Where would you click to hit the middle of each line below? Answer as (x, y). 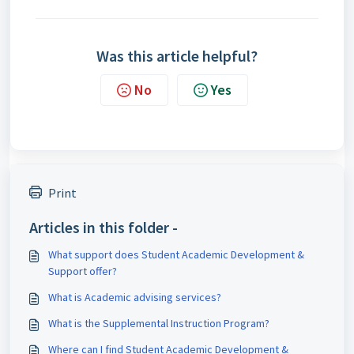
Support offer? (83, 271)
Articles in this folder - (104, 227)
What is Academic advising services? (135, 297)
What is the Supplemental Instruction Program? (159, 323)
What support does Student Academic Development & (176, 254)
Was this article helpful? (177, 56)
